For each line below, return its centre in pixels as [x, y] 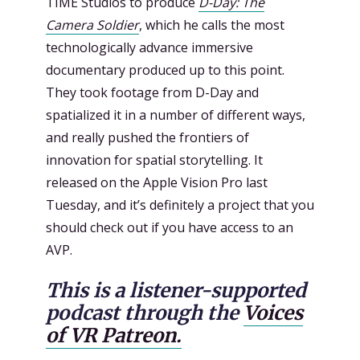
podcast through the [145, 313]
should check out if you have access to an [170, 227]
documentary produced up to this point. [165, 70]
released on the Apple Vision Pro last [157, 182]
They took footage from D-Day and [152, 92]
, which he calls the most [212, 25]
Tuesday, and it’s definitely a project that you [180, 205]
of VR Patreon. [114, 335]
